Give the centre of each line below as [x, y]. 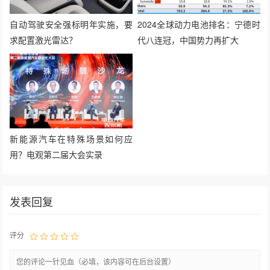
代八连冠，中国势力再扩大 [188, 40]
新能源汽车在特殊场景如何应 [71, 138]
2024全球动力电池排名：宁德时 [199, 24]
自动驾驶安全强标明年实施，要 [71, 24]
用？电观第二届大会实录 [56, 154]
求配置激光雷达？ [44, 40]
